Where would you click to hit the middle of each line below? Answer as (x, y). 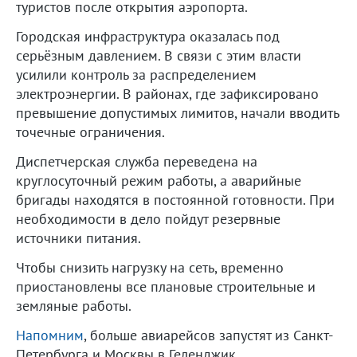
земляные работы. (74, 305)
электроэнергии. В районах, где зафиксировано (167, 93)
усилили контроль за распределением (136, 74)
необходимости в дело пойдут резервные (148, 218)
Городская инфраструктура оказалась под (148, 36)
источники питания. (78, 237)
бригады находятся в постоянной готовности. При (175, 199)
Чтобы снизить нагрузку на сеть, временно (150, 267)
